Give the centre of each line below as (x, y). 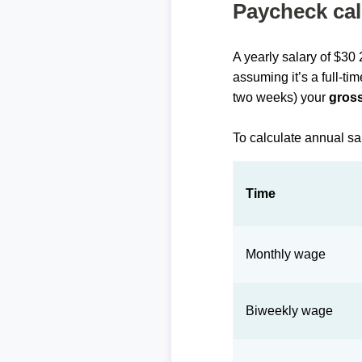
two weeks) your (281, 97)
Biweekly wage (290, 311)
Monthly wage (286, 254)
